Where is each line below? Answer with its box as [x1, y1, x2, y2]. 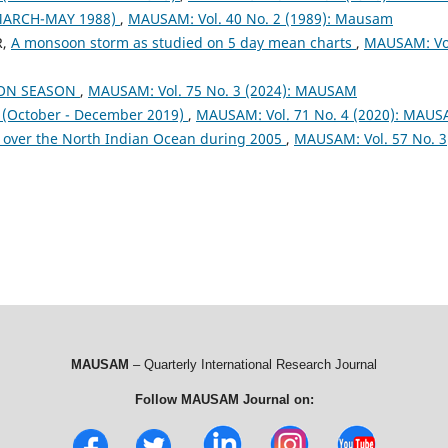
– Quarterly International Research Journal [129, 356, 377, 372]
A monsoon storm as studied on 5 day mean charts [11, 32, 356, 52]
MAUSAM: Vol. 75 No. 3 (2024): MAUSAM [88, 80, 357, 100]
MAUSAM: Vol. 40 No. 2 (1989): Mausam [128, 8, 393, 28]
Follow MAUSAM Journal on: [134, 391, 314, 407]
